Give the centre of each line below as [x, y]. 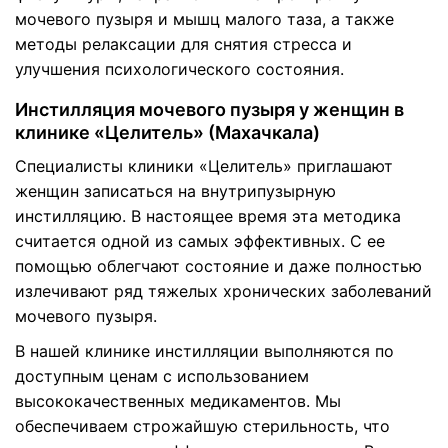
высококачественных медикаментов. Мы [178, 401]
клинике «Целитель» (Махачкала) [167, 132]
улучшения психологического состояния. [179, 69]
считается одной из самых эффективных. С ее [200, 241]
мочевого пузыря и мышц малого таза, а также [204, 19]
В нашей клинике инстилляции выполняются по [204, 351]
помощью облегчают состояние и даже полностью [218, 266]
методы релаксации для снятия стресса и [183, 44]
